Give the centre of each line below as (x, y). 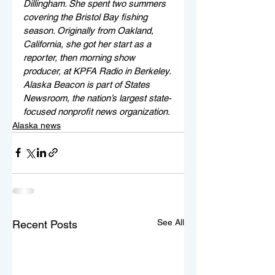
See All (171, 222)
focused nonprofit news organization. (97, 111)
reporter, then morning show (80, 57)
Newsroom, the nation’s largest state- (97, 98)
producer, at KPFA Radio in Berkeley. (98, 71)
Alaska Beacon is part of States (88, 84)
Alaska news (37, 125)
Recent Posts (45, 224)
